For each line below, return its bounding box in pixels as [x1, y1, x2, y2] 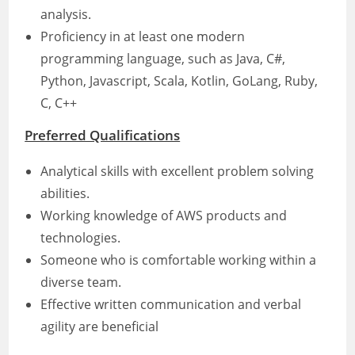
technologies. [40, 229, 121, 246]
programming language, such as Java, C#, [40, 50, 286, 67]
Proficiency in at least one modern [40, 28, 246, 45]
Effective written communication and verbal [40, 296, 302, 313]
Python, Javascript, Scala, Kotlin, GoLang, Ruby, [40, 72, 319, 90]
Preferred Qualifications [25, 126, 181, 144]
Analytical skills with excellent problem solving [40, 162, 315, 180]
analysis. [40, 6, 92, 23]
